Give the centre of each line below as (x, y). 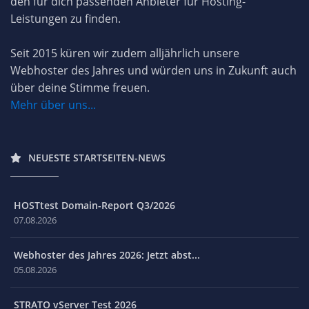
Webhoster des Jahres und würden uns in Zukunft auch (153, 70)
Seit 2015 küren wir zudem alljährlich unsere (125, 53)
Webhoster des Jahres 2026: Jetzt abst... (107, 255)
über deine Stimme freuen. (80, 87)
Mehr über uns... (53, 104)
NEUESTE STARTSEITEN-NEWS (97, 157)
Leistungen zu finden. (66, 18)
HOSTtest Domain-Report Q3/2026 (94, 205)
